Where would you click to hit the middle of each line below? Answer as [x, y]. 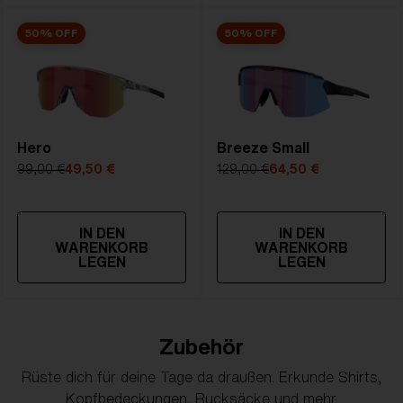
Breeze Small [263, 148]
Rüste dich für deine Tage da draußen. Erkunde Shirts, [201, 377]
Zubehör [201, 346]
